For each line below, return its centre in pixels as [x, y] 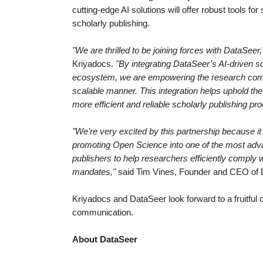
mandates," [94, 172]
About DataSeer [106, 240]
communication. [102, 213]
